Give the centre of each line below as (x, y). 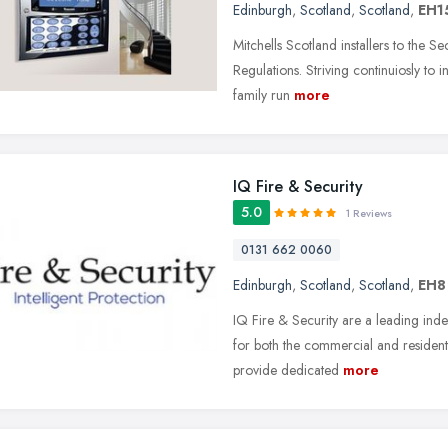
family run (261, 94)
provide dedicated (286, 369)
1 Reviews (369, 213)
